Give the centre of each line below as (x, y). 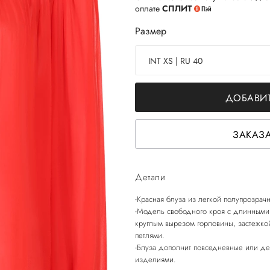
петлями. (150, 235)
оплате (149, 8)
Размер (151, 31)
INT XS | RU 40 (175, 61)
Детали (150, 177)
